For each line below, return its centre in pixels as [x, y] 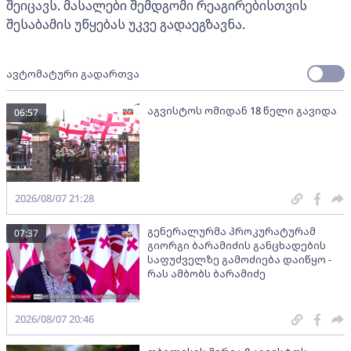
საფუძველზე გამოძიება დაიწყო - [239, 260]
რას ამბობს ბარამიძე [206, 274]
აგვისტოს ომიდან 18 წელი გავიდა [242, 111]
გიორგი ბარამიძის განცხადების [237, 246]
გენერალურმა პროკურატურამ [232, 232]
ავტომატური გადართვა [73, 74]
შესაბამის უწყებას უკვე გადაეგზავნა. [126, 24]
